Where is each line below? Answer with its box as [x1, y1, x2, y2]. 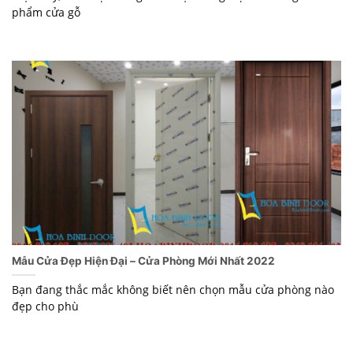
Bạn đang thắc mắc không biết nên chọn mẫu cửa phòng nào [12, 282, 334, 298]
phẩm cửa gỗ [12, 5, 80, 20]
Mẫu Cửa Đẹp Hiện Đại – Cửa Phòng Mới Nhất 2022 [12, 255, 275, 268]
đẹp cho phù [12, 299, 79, 314]
